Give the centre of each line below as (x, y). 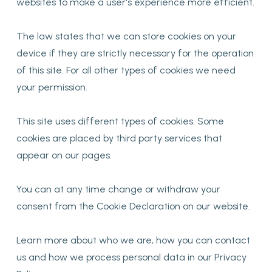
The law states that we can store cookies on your (126, 36)
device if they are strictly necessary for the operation (135, 53)
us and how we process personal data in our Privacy (131, 257)
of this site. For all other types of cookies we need (126, 70)
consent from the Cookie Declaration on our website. (133, 206)
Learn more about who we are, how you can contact (133, 240)
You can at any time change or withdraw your (118, 189)
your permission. (52, 87)
